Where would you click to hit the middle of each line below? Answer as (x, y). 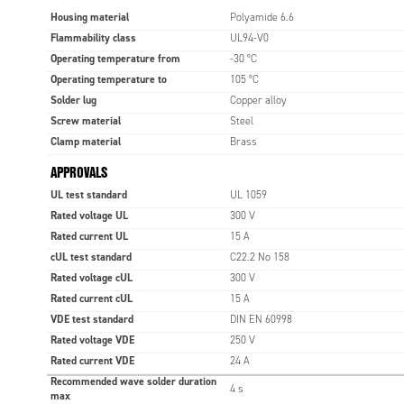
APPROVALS (78, 171)
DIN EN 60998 (261, 319)
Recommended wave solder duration (133, 381)
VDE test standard (92, 319)
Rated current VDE (92, 360)
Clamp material (85, 141)
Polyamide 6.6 (262, 17)
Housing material (89, 17)
